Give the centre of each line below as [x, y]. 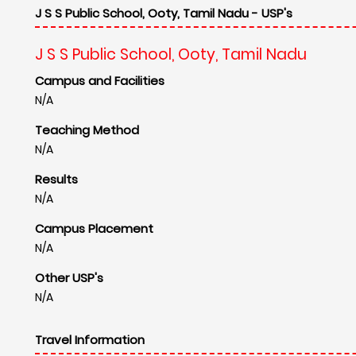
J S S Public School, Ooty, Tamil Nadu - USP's [164, 13]
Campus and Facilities [100, 80]
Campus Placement [94, 228]
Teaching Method [87, 130]
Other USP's [69, 277]
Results [56, 179]
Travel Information [90, 339]
